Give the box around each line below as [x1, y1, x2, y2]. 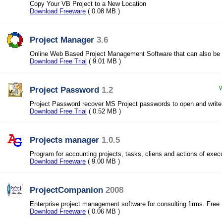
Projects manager [30, 135, 99, 145]
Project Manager [30, 35, 94, 45]
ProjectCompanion [30, 185, 103, 195]
